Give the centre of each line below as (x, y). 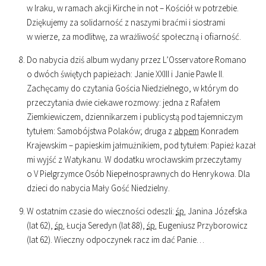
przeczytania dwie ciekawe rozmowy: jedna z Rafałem (123, 102)
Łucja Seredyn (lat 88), (106, 225)
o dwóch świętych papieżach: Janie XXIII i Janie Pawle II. (125, 74)
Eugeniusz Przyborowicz (202, 225)
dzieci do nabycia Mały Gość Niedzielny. (98, 188)
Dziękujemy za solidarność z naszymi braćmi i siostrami (126, 22)
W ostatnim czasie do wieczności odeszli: (101, 211)
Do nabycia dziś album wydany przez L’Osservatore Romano (137, 60)
